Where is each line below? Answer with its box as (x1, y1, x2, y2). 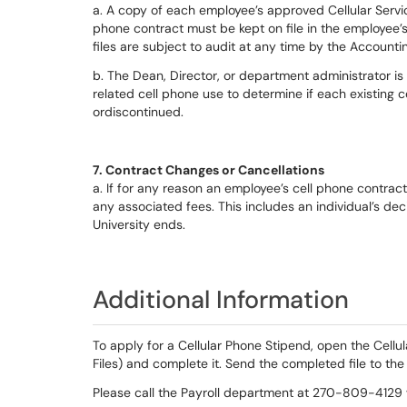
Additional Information (93, 283, 349, 315)
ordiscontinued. (93, 104, 184, 120)
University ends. (93, 216, 185, 233)
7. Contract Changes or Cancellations (93, 162, 324, 178)
